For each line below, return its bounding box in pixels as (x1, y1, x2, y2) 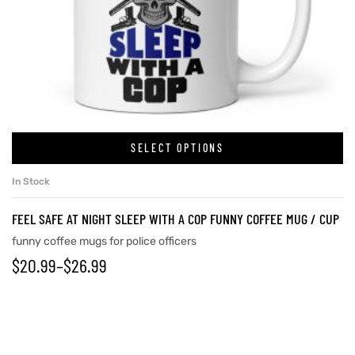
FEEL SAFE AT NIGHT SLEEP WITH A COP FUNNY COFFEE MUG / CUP (12, 209, 339, 227)
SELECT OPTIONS (130, 141, 225, 155)
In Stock (12, 175, 50, 187)
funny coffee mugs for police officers (12, 234, 197, 248)
